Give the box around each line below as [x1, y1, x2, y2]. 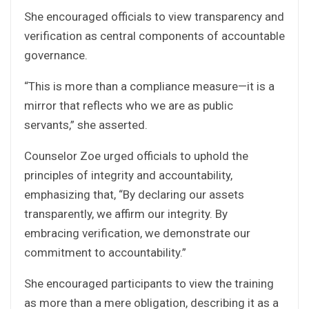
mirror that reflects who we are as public [24, 98, 233, 112]
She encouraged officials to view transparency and [24, 9, 284, 23]
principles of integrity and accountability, [24, 168, 232, 182]
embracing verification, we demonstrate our [24, 226, 250, 240]
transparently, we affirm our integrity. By [24, 206, 228, 221]
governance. [24, 48, 88, 62]
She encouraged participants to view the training [24, 276, 274, 290]
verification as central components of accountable [24, 28, 285, 43]
